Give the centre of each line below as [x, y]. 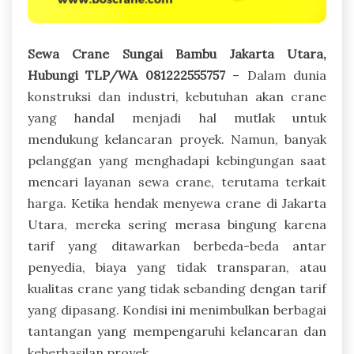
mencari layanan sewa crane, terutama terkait [177, 181]
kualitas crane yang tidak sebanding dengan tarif [177, 288]
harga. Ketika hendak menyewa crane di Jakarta [177, 203]
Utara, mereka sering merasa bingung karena [177, 224]
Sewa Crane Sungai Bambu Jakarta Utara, [177, 53]
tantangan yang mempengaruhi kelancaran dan [177, 331]
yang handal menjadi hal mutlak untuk [177, 117]
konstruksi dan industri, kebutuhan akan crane [177, 96]
